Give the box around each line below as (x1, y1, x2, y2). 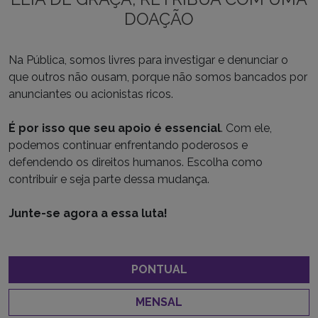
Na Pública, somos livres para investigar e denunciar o (9, 53, 288, 67)
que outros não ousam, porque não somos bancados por (9, 70, 307, 84)
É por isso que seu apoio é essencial (9, 121, 221, 136)
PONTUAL (131, 263, 187, 277)
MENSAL (136, 295, 182, 309)
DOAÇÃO (124, 9, 194, 29)
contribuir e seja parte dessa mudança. (9, 172, 209, 187)
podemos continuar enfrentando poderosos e (9, 138, 248, 153)
